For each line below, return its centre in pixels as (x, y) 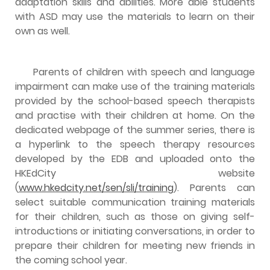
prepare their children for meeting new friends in (135, 245)
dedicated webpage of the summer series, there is (135, 130)
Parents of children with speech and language (135, 72)
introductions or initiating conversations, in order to (135, 231)
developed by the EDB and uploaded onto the (135, 159)
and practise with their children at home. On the (135, 115)
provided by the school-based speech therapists (135, 101)
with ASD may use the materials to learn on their (135, 16)
